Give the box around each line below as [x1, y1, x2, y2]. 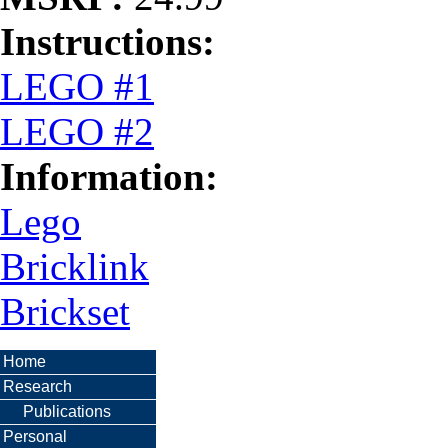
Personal [3, 427, 67, 445]
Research [3, 377, 72, 395]
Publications [23, 402, 111, 420]
